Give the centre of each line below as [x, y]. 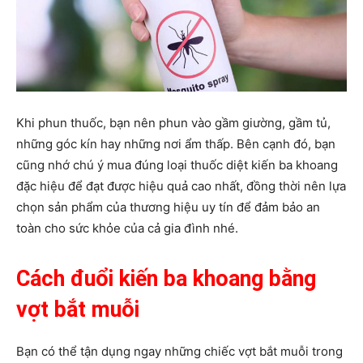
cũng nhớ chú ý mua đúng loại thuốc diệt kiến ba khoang [177, 164]
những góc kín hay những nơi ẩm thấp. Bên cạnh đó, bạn [176, 143]
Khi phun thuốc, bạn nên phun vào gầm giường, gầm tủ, [173, 122]
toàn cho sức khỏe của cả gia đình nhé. [127, 228]
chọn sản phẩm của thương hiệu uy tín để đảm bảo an [168, 207]
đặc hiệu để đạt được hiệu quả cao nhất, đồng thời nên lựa [181, 186]
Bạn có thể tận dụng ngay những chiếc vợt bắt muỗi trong [179, 351]
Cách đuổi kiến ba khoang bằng [166, 278]
